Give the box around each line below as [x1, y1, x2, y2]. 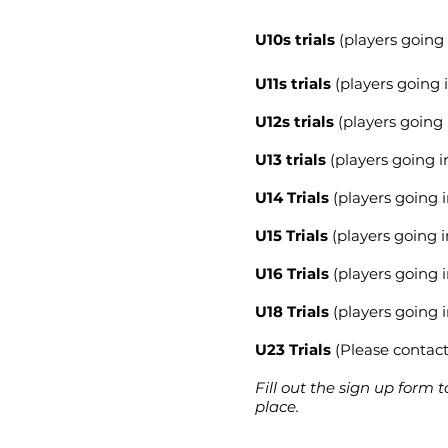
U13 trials [255, 149, 326, 169]
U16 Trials [255, 263, 329, 283]
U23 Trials [255, 339, 331, 359]
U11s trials [255, 73, 331, 93]
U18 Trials [255, 301, 329, 321]
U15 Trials [255, 225, 328, 245]
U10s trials [255, 29, 335, 49]
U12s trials [255, 111, 334, 131]
